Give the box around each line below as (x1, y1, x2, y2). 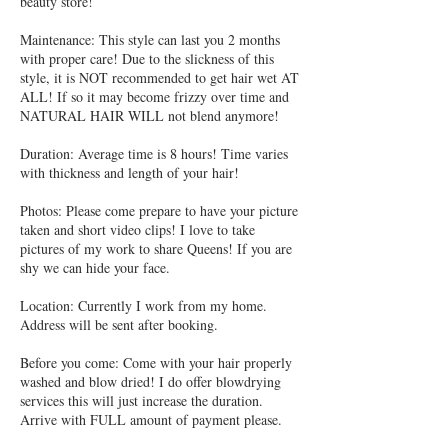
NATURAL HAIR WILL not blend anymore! (20, 106, 279, 126)
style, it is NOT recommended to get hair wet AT (20, 68, 299, 88)
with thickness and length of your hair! (20, 163, 239, 183)
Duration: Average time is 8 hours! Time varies (20, 144, 288, 164)
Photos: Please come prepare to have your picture (20, 201, 298, 221)
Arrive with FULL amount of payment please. (20, 410, 282, 430)
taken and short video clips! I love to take (20, 220, 255, 240)
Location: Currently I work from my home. (20, 296, 267, 316)
